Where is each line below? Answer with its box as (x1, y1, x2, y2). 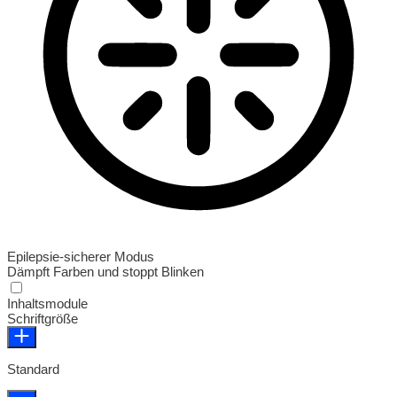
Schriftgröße (7, 310, 78, 326)
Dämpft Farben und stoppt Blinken (7, 263, 204, 279)
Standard (7, 361, 59, 377)
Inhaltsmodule (7, 295, 88, 311)
